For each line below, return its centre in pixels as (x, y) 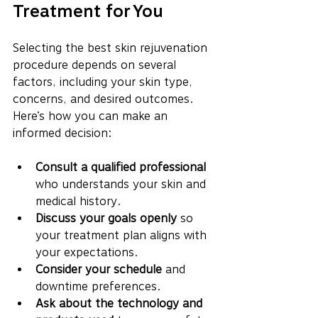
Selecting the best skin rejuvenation (112, 48)
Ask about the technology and (121, 303)
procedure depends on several (96, 65)
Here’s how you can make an (92, 116)
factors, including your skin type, (104, 82)
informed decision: (62, 133)
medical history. (78, 201)
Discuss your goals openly (106, 218)
